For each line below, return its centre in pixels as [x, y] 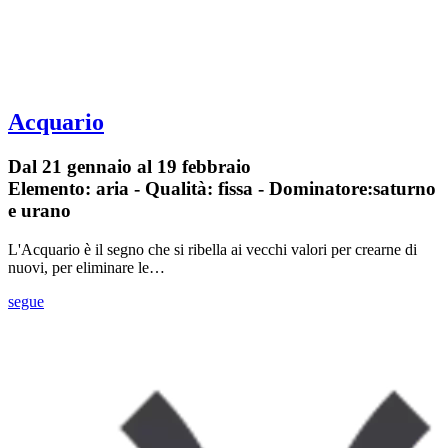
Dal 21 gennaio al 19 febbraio [129, 166]
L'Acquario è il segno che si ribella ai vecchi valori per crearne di [212, 249]
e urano [39, 210]
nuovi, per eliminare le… [86, 267]
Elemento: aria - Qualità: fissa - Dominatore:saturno [222, 188]
